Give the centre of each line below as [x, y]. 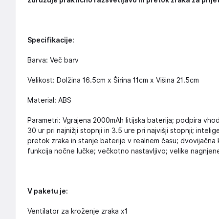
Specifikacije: [51, 40]
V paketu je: [48, 191]
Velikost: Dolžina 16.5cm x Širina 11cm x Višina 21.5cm [113, 80]
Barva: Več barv [53, 60]
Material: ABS [49, 100]
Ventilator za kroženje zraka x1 [77, 211]
